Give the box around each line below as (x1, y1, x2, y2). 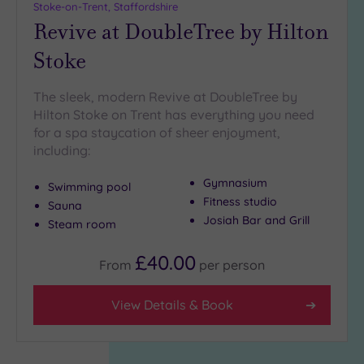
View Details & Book (111, 296, 233, 313)
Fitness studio (203, 194, 277, 210)
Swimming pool (48, 180, 131, 195)
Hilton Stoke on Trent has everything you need (33, 106, 314, 123)
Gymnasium (203, 175, 267, 191)
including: (33, 142, 90, 159)
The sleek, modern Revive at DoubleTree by (33, 89, 297, 106)
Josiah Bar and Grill (203, 213, 310, 228)
